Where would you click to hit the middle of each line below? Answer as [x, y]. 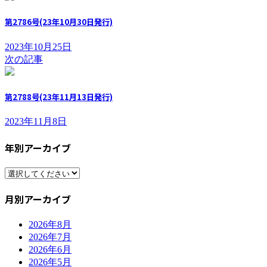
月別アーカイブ [38, 199]
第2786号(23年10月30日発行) [59, 22]
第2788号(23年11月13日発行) [59, 97]
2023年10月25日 [38, 46]
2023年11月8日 [36, 121]
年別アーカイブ [38, 148]
